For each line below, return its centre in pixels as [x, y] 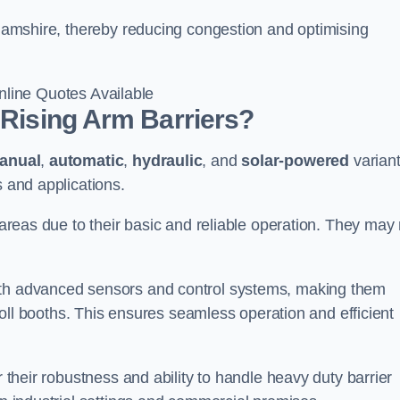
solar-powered [296, 160]
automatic [87, 160]
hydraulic [167, 160]
